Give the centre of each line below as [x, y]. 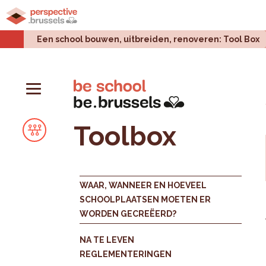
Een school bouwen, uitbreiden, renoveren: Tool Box [148, 39]
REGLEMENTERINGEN [126, 254]
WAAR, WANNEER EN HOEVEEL [143, 186]
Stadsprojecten [102, 15]
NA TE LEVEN [107, 240]
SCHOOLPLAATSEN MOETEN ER [145, 200]
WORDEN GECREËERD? [128, 214]
